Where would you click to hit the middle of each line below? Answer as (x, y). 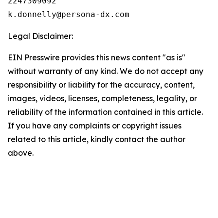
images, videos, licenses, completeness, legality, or (102, 98)
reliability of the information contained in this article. (105, 112)
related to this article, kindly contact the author (97, 139)
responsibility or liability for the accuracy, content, (101, 85)
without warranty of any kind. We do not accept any (106, 71)
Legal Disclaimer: (40, 36)
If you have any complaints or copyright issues (95, 126)
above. (21, 153)
